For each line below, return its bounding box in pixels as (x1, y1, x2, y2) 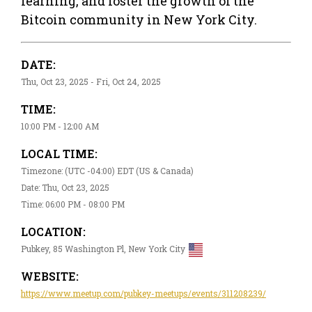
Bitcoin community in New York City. (21, 10, 257, 28)
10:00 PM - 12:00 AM (21, 120, 99, 132)
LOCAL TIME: (21, 146, 97, 161)
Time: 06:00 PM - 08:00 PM (21, 198, 125, 210)
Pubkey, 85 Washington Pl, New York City (21, 242, 185, 254)
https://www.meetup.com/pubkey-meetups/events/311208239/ (21, 287, 266, 299)
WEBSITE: (21, 268, 79, 283)
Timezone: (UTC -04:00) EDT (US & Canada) (21, 164, 194, 176)
